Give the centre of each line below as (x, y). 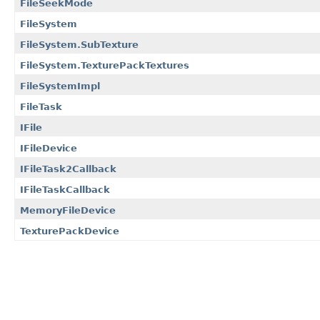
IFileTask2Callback (68, 169)
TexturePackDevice (70, 231)
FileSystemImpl (60, 86)
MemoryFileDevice (68, 210)
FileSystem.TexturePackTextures (105, 65)
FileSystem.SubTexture (79, 44)
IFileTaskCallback (65, 189)
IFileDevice (49, 148)
